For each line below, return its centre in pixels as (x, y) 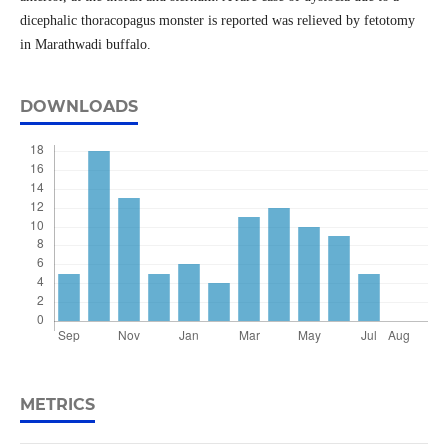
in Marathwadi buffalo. (85, 45)
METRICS (57, 405)
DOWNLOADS (78, 107)
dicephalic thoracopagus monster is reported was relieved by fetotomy (217, 21)
